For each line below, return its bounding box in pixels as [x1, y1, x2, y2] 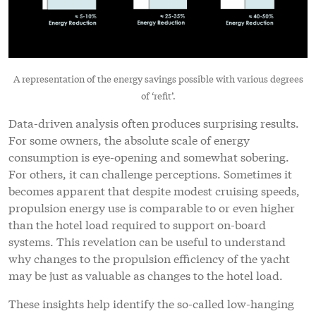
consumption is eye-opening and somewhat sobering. [8, 147, 289, 164]
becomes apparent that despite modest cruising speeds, [8, 181, 300, 198]
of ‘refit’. [140, 88, 176, 102]
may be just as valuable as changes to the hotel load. [8, 266, 283, 283]
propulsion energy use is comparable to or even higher [8, 198, 295, 215]
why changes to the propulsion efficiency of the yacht [8, 249, 290, 266]
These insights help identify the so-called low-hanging [8, 294, 294, 311]
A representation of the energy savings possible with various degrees [13, 71, 303, 85]
